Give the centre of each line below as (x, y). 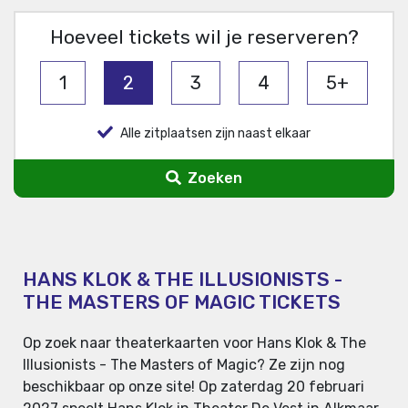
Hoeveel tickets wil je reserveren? (204, 37)
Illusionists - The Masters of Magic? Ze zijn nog (184, 365)
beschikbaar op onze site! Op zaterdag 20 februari (194, 387)
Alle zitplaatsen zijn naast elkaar (216, 134)
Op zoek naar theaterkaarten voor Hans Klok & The (194, 343)
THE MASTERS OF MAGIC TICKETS (182, 302)
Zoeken (213, 178)
